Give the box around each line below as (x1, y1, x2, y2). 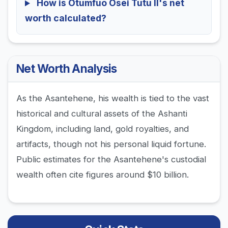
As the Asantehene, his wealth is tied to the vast (16, 93, 209, 104)
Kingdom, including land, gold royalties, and (16, 124, 189, 134)
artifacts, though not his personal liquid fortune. (16, 139, 206, 150)
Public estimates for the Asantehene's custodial (16, 154, 206, 165)
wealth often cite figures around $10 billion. (16, 169, 189, 180)
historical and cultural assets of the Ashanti (16, 108, 187, 119)
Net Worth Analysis (16, 62, 117, 76)
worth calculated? (25, 13, 106, 24)
